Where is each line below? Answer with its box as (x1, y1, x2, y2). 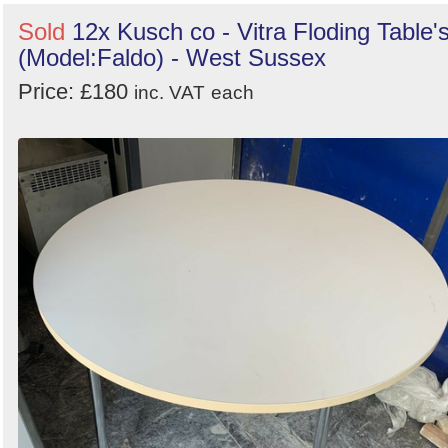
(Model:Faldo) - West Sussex (18, 43, 326, 71)
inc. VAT (134, 81, 205, 103)
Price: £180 (18, 78, 134, 104)
